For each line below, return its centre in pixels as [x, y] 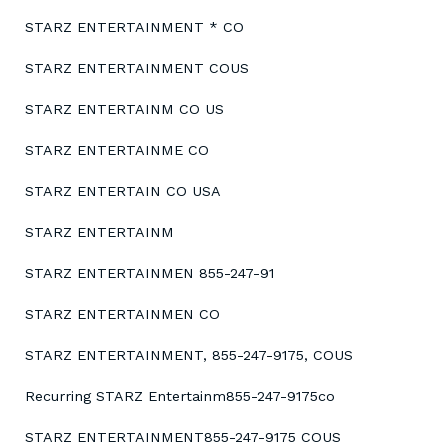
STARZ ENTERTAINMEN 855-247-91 [149, 273]
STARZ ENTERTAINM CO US [124, 109]
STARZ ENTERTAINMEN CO [122, 314]
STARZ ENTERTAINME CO [117, 150]
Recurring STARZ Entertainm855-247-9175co [180, 396]
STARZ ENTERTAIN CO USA [123, 191]
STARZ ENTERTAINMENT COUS [137, 68]
